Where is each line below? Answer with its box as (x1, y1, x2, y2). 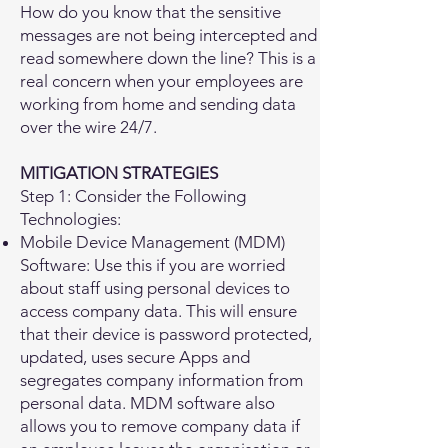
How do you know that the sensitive (20, 2, 281, 22)
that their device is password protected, (20, 324, 312, 344)
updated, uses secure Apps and (20, 347, 250, 367)
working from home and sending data (20, 94, 296, 114)
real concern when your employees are (20, 71, 303, 91)
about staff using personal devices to (20, 278, 290, 298)
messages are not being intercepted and (20, 25, 317, 45)
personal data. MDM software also (20, 393, 275, 413)
